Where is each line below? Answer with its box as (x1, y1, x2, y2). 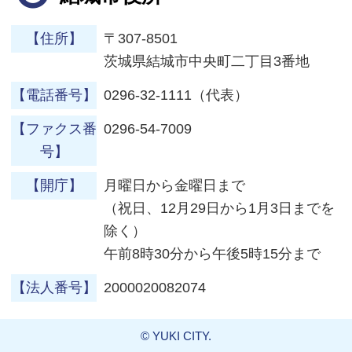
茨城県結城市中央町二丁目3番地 (104, 53, 310, 69)
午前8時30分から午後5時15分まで (104, 245, 321, 262)
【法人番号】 (11, 279, 97, 295)
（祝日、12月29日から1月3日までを (104, 200, 335, 216)
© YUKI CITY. (141, 328, 211, 343)
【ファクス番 (11, 120, 97, 137)
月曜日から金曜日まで (104, 177, 246, 193)
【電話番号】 (11, 86, 97, 103)
